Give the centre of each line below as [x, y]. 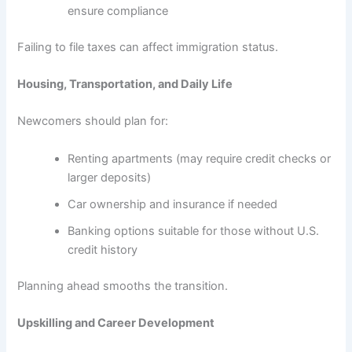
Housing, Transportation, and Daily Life [125, 84]
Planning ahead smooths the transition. [123, 286]
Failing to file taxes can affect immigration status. [148, 47]
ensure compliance [118, 11]
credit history [103, 249]
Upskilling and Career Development [116, 323]
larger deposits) [110, 177]
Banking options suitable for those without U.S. [194, 231]
